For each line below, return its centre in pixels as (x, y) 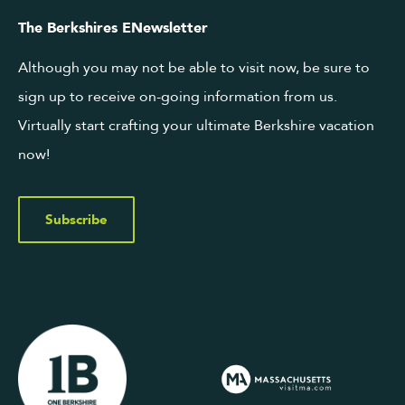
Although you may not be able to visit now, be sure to (194, 68)
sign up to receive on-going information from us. (178, 97)
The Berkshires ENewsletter (113, 28)
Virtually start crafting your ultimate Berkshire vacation (196, 126)
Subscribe (76, 220)
